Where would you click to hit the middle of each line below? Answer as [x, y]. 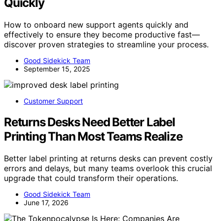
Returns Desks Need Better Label [90, 122]
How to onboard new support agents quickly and [96, 25]
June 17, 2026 [46, 202]
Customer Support [53, 101]
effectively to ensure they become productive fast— [102, 35]
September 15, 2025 [57, 69]
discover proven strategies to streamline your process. [106, 45]
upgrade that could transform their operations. [91, 178]
